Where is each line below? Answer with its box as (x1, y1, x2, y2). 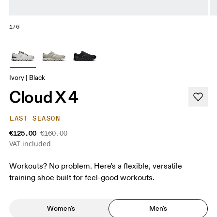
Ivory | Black (9, 73, 46, 82)
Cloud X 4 (9, 86, 79, 107)
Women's (46, 204, 75, 213)
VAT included (9, 139, 51, 148)
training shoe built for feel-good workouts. (9, 172, 155, 183)
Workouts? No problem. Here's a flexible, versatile (9, 161, 183, 171)
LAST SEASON (10, 114, 60, 123)
